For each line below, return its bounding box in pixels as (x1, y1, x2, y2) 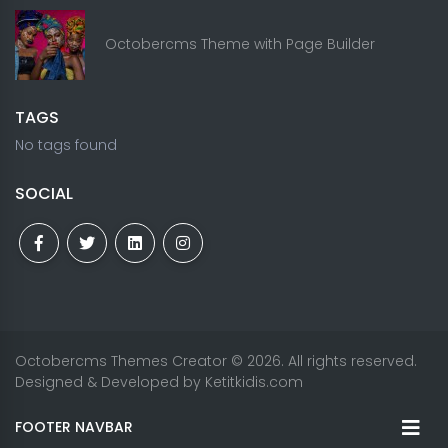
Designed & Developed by (15, 371, 205, 392)
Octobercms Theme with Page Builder (105, 34, 375, 55)
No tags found (15, 134, 117, 155)
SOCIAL (15, 181, 73, 205)
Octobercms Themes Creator (15, 350, 227, 371)
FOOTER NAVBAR (15, 417, 133, 438)
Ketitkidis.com (205, 371, 303, 392)
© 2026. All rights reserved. (227, 350, 417, 371)
